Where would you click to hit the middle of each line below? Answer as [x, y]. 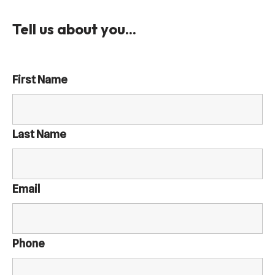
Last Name [39, 134]
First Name [40, 80]
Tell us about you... [74, 29]
